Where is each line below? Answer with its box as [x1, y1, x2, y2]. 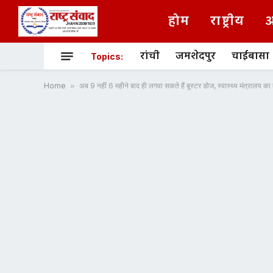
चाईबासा [232, 49, 269, 63]
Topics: [91, 51, 123, 62]
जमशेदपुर [175, 49, 216, 63]
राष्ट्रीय [210, 12, 245, 30]
